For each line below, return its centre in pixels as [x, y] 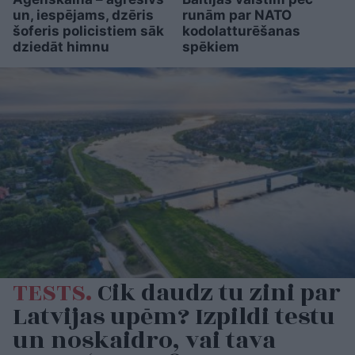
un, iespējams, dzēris [83, 15]
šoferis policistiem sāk [88, 31]
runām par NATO [237, 15]
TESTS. [52, 294]
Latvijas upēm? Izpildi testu [174, 317]
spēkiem [210, 46]
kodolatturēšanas [241, 31]
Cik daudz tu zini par [216, 294]
